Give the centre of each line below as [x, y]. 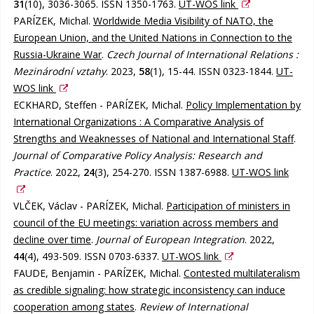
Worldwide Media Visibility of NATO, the [183, 20]
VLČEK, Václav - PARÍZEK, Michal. [89, 205]
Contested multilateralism [241, 273]
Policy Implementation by [243, 104]
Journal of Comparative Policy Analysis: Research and [137, 155]
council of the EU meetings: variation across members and [145, 222]
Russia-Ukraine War [57, 54]
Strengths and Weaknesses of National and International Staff [153, 138]
